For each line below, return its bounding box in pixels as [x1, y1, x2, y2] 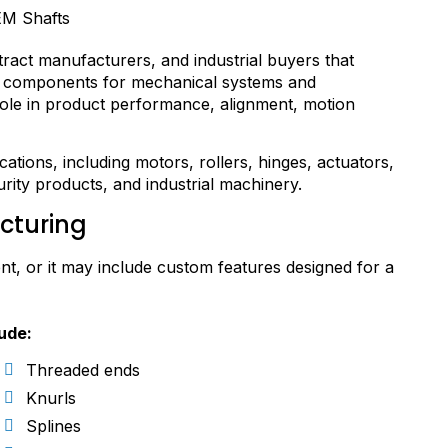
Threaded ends [26, 359, 140, 380]
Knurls [26, 387, 76, 408]
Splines [26, 415, 81, 436]
